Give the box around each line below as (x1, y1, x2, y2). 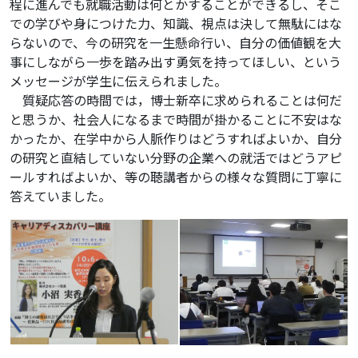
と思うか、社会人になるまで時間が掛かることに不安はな (10, 109, 342, 129)
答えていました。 (10, 186, 111, 206)
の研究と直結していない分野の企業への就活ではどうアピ (10, 148, 342, 168)
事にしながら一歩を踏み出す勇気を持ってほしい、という (10, 52, 341, 72)
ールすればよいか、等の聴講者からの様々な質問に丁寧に (10, 167, 342, 187)
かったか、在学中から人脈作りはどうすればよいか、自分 (10, 129, 342, 149)
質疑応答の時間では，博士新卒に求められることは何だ (10, 90, 342, 110)
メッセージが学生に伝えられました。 (10, 71, 227, 91)
